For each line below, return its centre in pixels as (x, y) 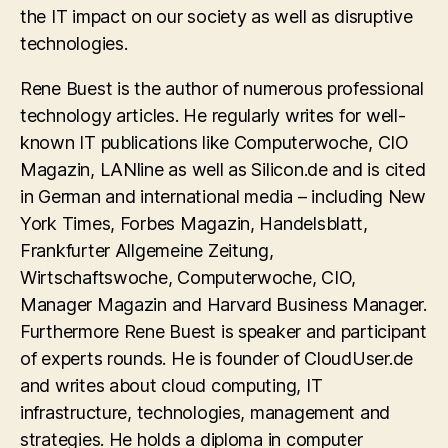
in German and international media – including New (223, 196)
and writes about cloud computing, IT (171, 385)
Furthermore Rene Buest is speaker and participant (223, 331)
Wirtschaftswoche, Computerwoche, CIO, (188, 277)
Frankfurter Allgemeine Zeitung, (147, 250)
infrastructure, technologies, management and (205, 412)
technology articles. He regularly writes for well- (213, 115)
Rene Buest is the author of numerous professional (222, 88)
